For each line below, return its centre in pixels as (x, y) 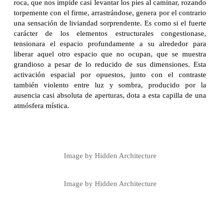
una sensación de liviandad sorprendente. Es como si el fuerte (110, 23)
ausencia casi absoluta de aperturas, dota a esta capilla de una (110, 95)
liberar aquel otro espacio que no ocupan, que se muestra (110, 54)
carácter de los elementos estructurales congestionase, (110, 33)
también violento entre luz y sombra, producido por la (110, 85)
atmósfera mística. (41, 105)
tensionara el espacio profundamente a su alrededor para (110, 43)
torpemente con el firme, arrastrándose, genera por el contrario (110, 13)
